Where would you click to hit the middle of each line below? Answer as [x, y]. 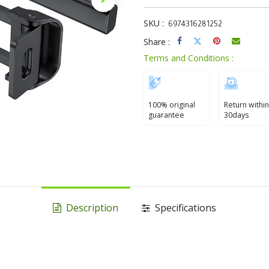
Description [91, 208]
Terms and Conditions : [189, 58]
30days [236, 115]
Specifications [184, 208]
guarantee [166, 115]
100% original [172, 105]
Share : [157, 42]
